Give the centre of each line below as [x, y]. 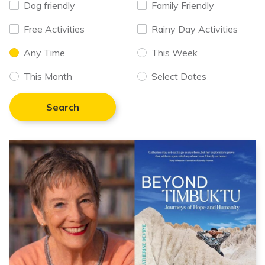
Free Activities [54, 29]
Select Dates [179, 76]
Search [63, 107]
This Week [174, 53]
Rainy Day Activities [195, 29]
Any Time [44, 53]
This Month [48, 76]
